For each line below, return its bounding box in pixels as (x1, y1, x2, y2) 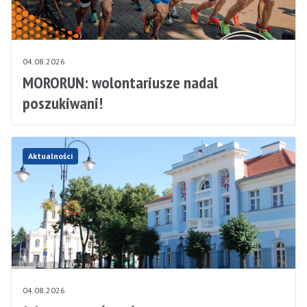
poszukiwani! (23, 92, 103, 114)
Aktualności (28, 150, 73, 161)
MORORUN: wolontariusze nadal (23, 71, 218, 93)
